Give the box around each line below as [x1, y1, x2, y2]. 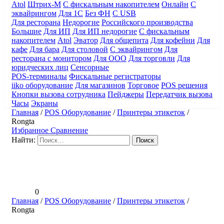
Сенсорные [70, 62, 109, 71]
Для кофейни [150, 35, 195, 44]
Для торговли [128, 53, 175, 62]
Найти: [11, 135, 35, 144]
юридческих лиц [11, 62, 68, 71]
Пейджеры [107, 89, 144, 98]
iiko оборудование [11, 80, 73, 89]
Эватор [73, 35, 98, 44]
